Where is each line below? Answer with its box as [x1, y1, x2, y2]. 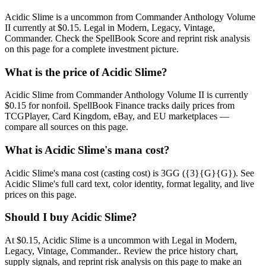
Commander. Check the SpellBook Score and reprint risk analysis [5, 33, 250, 43]
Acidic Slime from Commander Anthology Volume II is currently [5, 90, 248, 100]
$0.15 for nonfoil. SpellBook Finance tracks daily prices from [5, 100, 235, 111]
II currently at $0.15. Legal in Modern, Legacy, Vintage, [5, 22, 215, 33]
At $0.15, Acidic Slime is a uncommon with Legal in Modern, [5, 235, 237, 246]
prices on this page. [5, 189, 77, 199]
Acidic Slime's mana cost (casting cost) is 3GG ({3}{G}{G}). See [5, 167, 254, 178]
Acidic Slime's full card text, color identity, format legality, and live [5, 178, 254, 189]
